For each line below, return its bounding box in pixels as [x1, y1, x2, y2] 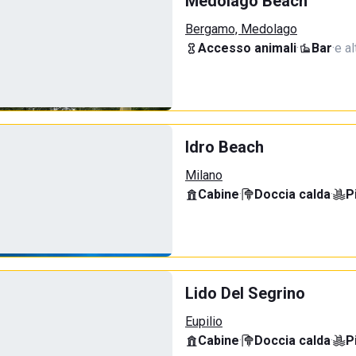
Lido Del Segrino [185, 284, 305, 303]
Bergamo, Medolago [185, 21, 297, 37]
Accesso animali [198, 41, 296, 56]
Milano [185, 168, 222, 183]
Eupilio [185, 314, 222, 329]
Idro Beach [185, 137, 264, 157]
